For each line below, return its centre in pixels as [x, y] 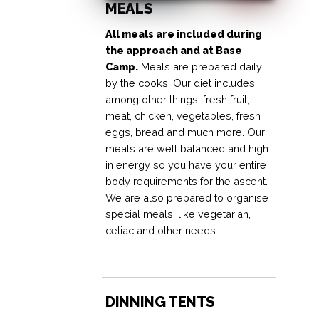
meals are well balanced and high [187, 149]
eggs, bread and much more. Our [185, 132]
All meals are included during [184, 34]
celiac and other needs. [162, 231]
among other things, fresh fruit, [178, 100]
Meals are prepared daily [200, 67]
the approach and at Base [174, 51]
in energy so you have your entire [186, 165]
